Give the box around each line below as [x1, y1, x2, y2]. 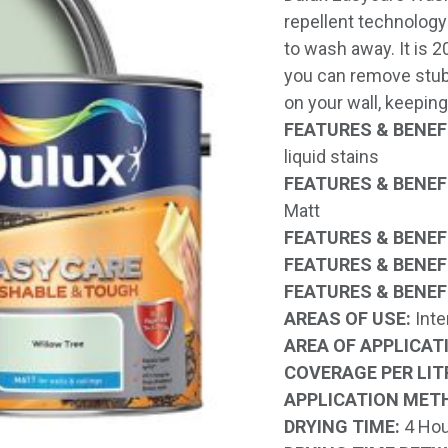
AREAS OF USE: [284, 308, 411, 329]
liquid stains [284, 146, 379, 167]
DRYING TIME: [284, 416, 400, 437]
